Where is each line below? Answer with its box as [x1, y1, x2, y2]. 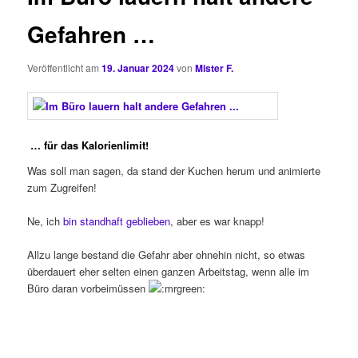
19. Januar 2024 [101, 60, 175, 75]
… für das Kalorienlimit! [27, 137, 149, 153]
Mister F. [195, 60, 234, 75]
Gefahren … [27, 18, 156, 51]
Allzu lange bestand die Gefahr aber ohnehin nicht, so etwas [27, 246, 306, 262]
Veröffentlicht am [27, 60, 102, 74]
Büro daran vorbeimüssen [27, 280, 149, 296]
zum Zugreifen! [27, 179, 97, 195]
